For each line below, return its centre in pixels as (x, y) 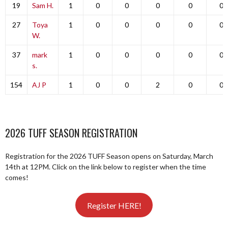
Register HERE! (114, 205)
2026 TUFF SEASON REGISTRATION (71, 133)
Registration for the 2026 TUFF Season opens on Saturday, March (109, 156)
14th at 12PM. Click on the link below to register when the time (106, 167)
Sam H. (42, 5)
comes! (17, 177)
